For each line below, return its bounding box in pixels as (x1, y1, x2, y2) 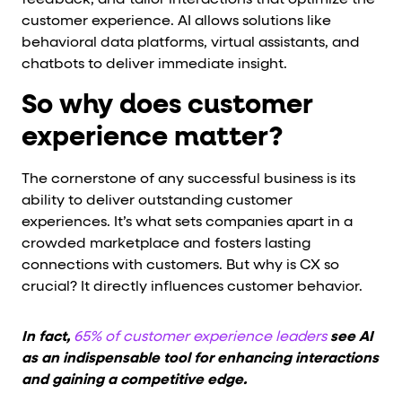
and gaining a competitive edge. (22, 373, 247, 388)
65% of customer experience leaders (74, 330, 327, 345)
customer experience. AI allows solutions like (22, 14, 331, 29)
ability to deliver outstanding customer (22, 194, 293, 208)
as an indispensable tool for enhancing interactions (22, 352, 379, 366)
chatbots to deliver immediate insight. (22, 57, 287, 72)
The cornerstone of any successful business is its (22, 172, 355, 187)
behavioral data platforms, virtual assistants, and (22, 36, 360, 50)
